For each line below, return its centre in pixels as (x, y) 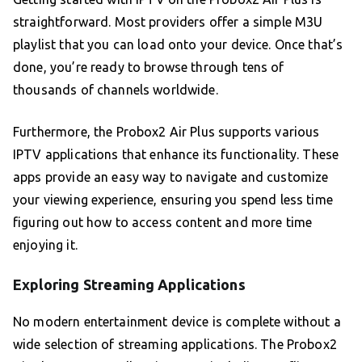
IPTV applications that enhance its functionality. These (176, 155)
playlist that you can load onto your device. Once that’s (178, 45)
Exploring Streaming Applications (129, 285)
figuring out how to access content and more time (163, 223)
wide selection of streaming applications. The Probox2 (175, 345)
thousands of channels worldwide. (116, 90)
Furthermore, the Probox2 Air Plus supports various (166, 132)
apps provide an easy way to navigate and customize (171, 177)
